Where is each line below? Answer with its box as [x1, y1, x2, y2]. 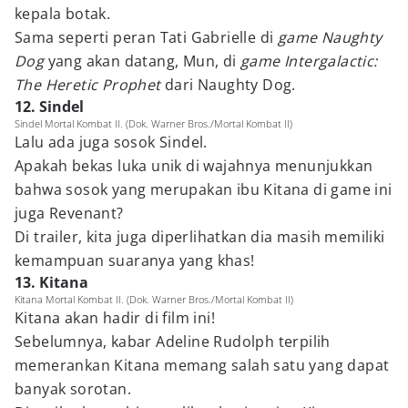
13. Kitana [15, 272, 88, 292]
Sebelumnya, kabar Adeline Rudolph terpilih [15, 331, 331, 352]
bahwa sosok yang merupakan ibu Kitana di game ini [15, 179, 393, 199]
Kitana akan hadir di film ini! [15, 308, 215, 328]
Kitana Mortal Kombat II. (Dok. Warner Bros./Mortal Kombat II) [15, 292, 293, 306]
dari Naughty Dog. [165, 75, 296, 95]
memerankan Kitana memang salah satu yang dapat [15, 355, 390, 375]
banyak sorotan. [15, 379, 132, 399]
